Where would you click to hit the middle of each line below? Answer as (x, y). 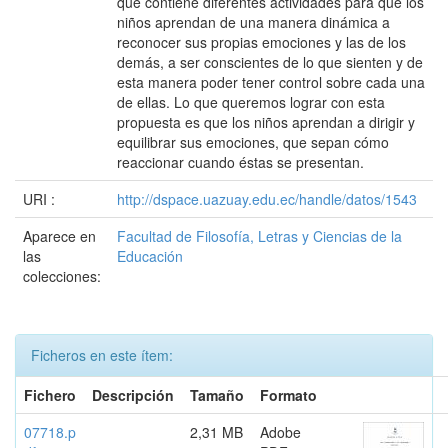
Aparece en (59, 236)
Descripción (133, 395)
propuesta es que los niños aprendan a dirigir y (266, 122)
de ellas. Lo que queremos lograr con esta (251, 102)
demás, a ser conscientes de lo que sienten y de (270, 62)
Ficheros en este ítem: (102, 355)
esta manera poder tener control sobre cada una (271, 82)
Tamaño (217, 395)
